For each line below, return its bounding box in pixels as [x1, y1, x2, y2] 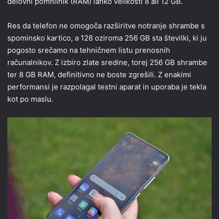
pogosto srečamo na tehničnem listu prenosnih [7, 45, 170, 55]
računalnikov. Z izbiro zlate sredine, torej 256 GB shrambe [7, 58, 207, 67]
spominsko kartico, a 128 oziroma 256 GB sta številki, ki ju [7, 33, 207, 43]
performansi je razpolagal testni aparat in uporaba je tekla [7, 82, 206, 92]
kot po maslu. [7, 94, 53, 104]
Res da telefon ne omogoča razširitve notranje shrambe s [7, 21, 205, 31]
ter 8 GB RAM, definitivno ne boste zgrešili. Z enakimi [7, 70, 191, 80]
